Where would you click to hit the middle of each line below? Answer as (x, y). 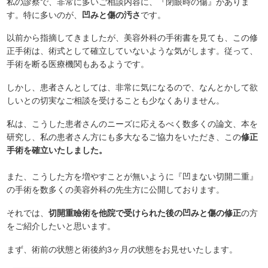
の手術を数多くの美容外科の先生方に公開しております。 (115, 190)
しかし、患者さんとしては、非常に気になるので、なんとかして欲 (132, 88)
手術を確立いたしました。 (57, 150)
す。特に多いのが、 (44, 15)
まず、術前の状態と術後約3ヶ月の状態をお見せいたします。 (122, 249)
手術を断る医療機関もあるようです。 (77, 64)
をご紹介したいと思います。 (61, 226)
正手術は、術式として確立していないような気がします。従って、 (132, 51)
